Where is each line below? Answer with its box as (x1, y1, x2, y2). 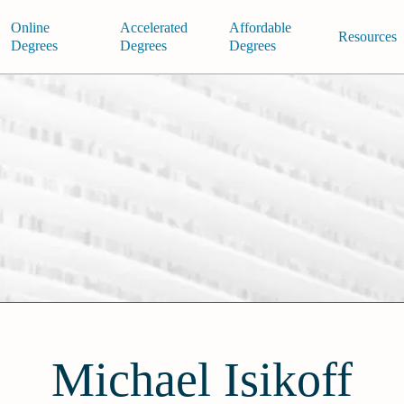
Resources (337, 28, 397, 44)
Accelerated (119, 19, 188, 35)
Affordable (228, 19, 291, 35)
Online (10, 19, 50, 35)
